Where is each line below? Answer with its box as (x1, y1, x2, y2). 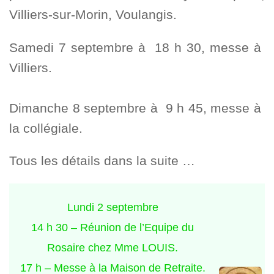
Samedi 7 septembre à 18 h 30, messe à (9, 40, 265, 54)
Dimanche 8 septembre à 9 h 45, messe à (9, 100, 265, 115)
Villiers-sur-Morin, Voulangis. (9, 7, 177, 21)
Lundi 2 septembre (67, 201, 158, 214)
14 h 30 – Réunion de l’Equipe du (31, 221, 194, 234)
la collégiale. (9, 120, 83, 135)
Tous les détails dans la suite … (9, 154, 195, 168)
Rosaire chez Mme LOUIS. (47, 242, 178, 254)
